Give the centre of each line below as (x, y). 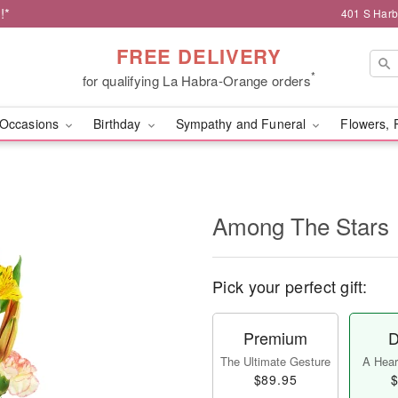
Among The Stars (301, 225)
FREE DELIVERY (199, 56)
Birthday (119, 123)
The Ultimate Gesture (275, 361)
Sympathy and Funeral (243, 123)
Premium (275, 338)
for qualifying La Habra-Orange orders (196, 80)
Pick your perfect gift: (290, 286)
